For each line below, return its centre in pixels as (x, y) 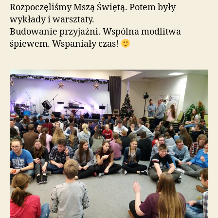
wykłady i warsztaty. (52, 19)
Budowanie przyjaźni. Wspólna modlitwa (95, 32)
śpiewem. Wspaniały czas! (65, 44)
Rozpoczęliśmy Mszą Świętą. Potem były (93, 7)
